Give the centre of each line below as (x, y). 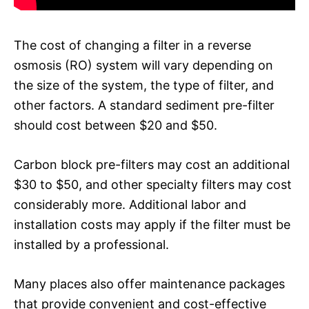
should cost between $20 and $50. (116, 125)
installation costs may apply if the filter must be (152, 224)
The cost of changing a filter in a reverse (132, 45)
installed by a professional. (91, 244)
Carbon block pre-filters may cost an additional (152, 164)
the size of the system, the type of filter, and (144, 85)
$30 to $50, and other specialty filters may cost (153, 184)
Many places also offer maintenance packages (149, 283)
